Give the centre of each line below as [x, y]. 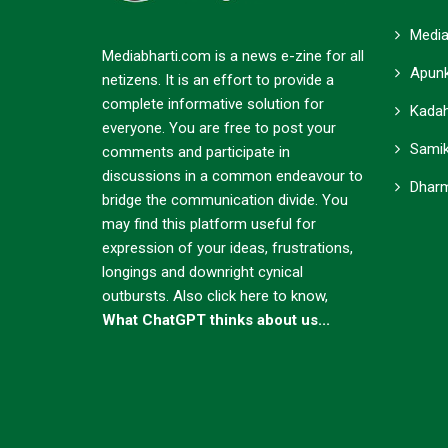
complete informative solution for [213, 104]
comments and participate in [196, 152]
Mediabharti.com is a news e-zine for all [233, 56]
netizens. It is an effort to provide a [218, 80]
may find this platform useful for [209, 224]
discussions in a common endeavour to [232, 176]
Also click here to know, [250, 296]
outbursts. [137, 296]
